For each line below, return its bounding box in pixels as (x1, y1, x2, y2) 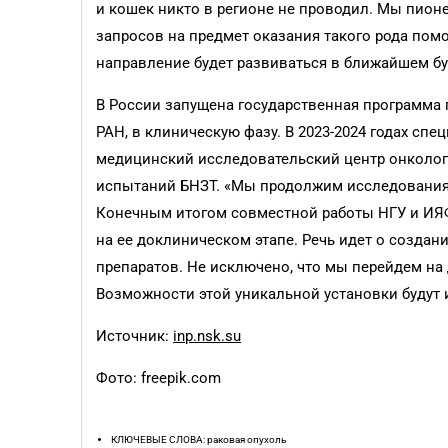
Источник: (96, 327, 173, 345)
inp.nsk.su (173, 327, 241, 345)
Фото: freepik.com (96, 369, 221, 387)
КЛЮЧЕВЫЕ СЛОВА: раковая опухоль (111, 434, 286, 445)
